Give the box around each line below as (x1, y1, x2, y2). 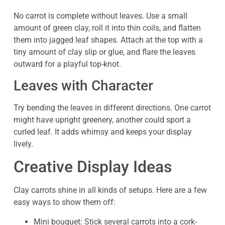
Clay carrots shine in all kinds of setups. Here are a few (14, 185, 207, 195)
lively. (14, 139, 33, 149)
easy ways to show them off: (14, 197, 116, 207)
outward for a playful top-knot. (14, 59, 121, 69)
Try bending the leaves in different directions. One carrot (14, 102, 211, 113)
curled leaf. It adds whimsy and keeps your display (14, 127, 192, 137)
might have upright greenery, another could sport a (14, 115, 191, 125)
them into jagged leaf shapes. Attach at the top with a (14, 35, 203, 45)
